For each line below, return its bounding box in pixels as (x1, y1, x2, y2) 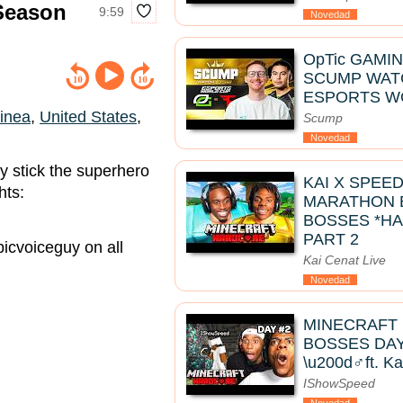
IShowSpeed (303, 376, 375, 390)
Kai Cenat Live (303, 253, 386, 267)
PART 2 (303, 230, 359, 248)
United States (40, 108, 137, 127)
